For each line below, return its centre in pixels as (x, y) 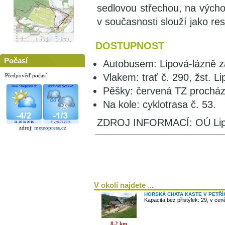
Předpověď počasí (26, 75)
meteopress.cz (50, 127)
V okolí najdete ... (124, 185)
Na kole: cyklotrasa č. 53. (159, 104)
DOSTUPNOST (130, 46)
